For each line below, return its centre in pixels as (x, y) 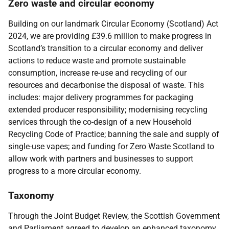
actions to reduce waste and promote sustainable (97, 61)
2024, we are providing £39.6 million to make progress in (110, 36)
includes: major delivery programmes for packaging (101, 97)
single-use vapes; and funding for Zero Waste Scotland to (111, 146)
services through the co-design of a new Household (100, 122)
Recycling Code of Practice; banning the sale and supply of (114, 134)
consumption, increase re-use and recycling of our (97, 73)
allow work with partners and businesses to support (101, 159)
